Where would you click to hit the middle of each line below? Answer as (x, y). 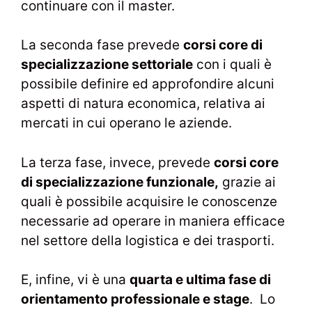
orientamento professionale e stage (135, 299)
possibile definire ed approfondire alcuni (148, 84)
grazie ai (247, 182)
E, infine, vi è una (75, 280)
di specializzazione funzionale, (120, 182)
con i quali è (232, 65)
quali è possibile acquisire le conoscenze (149, 201)
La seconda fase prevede (102, 45)
